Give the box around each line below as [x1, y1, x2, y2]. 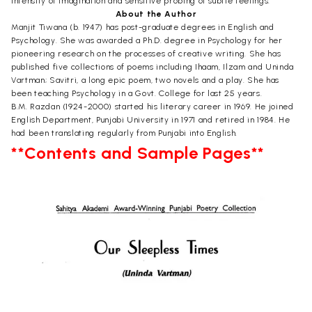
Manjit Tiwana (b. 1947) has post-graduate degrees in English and [11, 22, 274, 32]
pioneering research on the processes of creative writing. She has [11, 48, 281, 58]
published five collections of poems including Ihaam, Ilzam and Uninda [11, 61, 294, 72]
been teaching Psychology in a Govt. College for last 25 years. [11, 88, 263, 98]
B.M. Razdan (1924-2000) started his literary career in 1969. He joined [11, 101, 294, 111]
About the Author [115, 8, 197, 19]
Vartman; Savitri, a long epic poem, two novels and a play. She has [11, 75, 279, 85]
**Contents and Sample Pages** [11, 142, 265, 163]
